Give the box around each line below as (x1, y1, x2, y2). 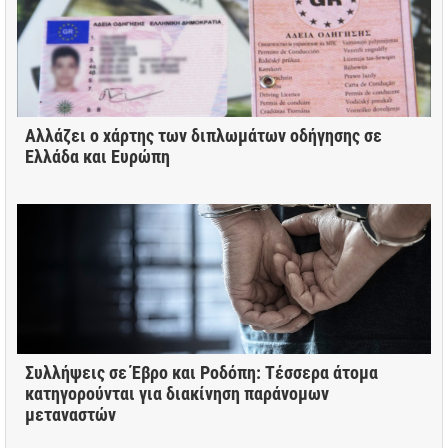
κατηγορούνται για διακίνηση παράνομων (25, 382, 329, 404)
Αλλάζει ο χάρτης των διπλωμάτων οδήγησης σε (25, 124, 382, 146)
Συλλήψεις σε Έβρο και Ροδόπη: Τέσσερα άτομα (25, 361, 378, 383)
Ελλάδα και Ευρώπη (25, 145, 170, 167)
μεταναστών (25, 403, 116, 425)
